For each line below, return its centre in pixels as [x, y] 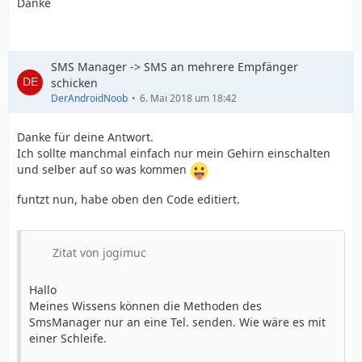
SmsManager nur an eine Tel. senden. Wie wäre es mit [177, 322]
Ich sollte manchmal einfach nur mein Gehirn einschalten [174, 153]
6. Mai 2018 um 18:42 [188, 98]
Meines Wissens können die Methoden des [145, 306]
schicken [74, 83]
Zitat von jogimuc [99, 253]
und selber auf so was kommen [103, 170]
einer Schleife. [68, 338]
